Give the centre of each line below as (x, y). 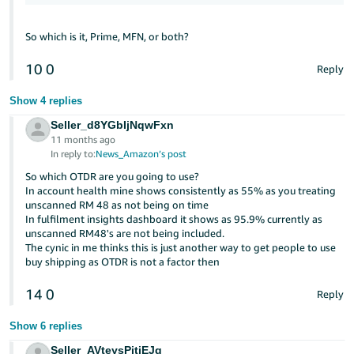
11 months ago (83, 139)
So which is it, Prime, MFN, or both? (107, 36)
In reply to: (73, 154)
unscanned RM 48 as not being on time (117, 205)
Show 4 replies (46, 101)
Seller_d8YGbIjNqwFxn (113, 125)
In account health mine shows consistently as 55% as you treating (181, 190)
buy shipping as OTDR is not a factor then (123, 262)
